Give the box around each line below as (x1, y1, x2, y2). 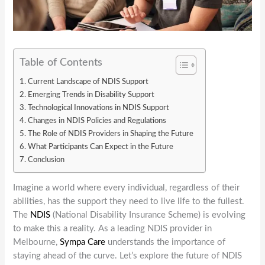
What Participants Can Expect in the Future (28, 142, 174, 151)
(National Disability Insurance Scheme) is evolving (50, 211, 246, 220)
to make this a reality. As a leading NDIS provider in (13, 224, 212, 234)
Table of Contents (20, 57, 103, 67)
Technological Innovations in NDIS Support (28, 103, 170, 112)
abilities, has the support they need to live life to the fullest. (13, 197, 245, 206)
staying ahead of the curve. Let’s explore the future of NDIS (13, 251, 243, 261)
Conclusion (28, 155, 65, 164)
